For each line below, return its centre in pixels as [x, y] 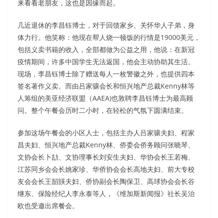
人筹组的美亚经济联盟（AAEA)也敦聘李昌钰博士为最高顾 [105, 98]
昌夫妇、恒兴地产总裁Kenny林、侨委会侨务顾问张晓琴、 [106, 145]
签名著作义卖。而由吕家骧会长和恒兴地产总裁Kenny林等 [106, 86]
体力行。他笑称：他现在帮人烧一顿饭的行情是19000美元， [109, 37]
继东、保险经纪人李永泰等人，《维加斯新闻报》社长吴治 [106, 193]
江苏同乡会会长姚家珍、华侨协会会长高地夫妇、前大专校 [106, 169]
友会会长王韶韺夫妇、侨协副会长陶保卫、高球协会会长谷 [106, 181]
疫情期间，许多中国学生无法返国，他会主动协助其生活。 [106, 61]
